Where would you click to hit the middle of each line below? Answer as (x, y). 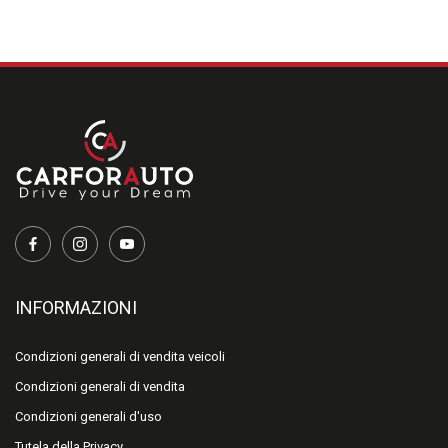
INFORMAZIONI (76, 308)
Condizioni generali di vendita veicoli (120, 357)
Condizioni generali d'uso (88, 417)
